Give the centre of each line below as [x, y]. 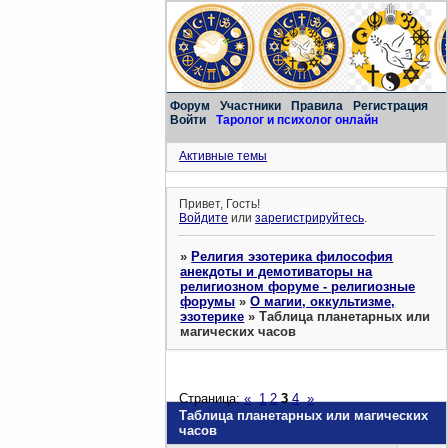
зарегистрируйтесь [310, 218]
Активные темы [223, 156]
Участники [251, 106]
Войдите [204, 218]
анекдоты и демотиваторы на [276, 271]
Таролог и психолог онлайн [297, 120]
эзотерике [212, 316]
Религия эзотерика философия [292, 256]
